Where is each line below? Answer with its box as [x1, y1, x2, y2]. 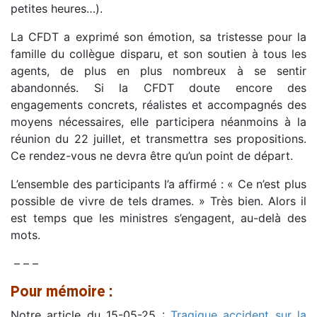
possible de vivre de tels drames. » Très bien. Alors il [11, 193, 306, 208]
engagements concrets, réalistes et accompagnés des [11, 97, 306, 112]
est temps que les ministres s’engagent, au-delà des [11, 210, 306, 225]
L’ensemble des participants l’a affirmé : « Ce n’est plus [11, 176, 306, 191]
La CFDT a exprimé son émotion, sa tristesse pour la [11, 29, 306, 44]
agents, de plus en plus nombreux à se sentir [11, 63, 306, 78]
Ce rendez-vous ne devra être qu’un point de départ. [11, 148, 293, 163]
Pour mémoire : [11, 284, 113, 299]
